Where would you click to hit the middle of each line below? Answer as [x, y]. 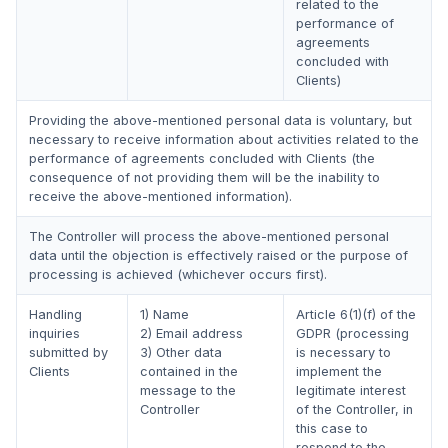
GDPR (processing [352, 333]
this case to [332, 428]
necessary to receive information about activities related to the [224, 139]
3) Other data [181, 352]
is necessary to [343, 352]
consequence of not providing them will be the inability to [204, 177]
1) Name [164, 314]
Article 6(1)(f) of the [356, 314]
